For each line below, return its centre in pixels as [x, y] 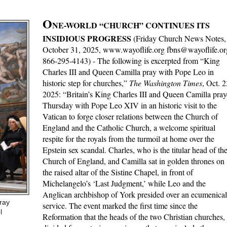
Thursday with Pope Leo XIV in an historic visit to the [130, 105]
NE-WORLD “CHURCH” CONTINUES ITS [131, 25]
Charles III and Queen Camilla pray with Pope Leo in [128, 72]
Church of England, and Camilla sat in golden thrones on [134, 161]
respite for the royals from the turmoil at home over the [128, 139]
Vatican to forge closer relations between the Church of [130, 117]
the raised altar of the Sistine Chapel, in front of [118, 172]
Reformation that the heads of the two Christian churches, [134, 217]
